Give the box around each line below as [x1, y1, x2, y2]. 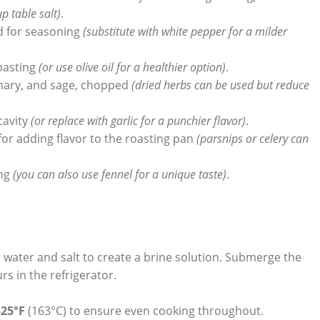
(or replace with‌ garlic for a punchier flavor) [31, 113, 246, 129]
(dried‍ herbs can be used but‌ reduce [131, 77, 309, 94]
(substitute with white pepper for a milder [83, 24, 287, 40]
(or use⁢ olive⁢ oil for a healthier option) [39, 59, 226, 76]
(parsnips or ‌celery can [196, 131, 309, 147]
